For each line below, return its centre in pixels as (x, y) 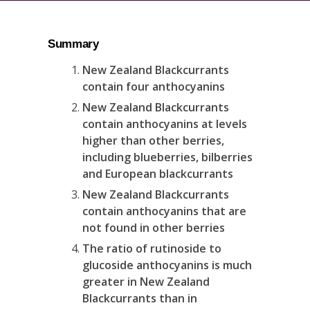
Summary (73, 43)
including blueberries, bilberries (167, 157)
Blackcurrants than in (140, 298)
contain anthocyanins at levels (165, 124)
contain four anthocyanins (154, 86)
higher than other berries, (153, 140)
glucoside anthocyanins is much (167, 265)
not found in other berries (154, 228)
